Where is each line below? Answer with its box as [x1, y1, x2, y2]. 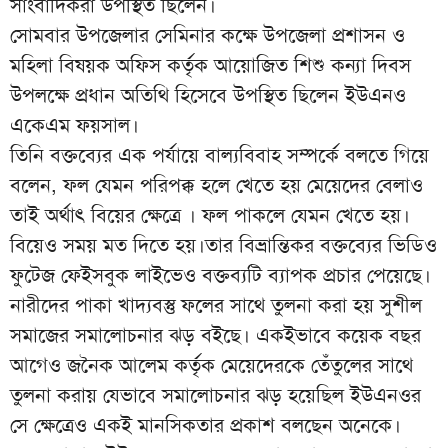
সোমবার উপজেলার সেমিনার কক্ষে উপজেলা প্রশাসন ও [10, 21, 405, 48]
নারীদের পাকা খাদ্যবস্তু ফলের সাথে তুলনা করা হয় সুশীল [10, 291, 422, 318]
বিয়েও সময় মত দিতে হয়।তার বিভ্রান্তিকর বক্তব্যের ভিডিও [10, 231, 437, 258]
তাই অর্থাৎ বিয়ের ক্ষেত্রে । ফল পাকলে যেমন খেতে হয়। [10, 201, 410, 228]
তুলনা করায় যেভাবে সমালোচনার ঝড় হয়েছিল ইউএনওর [10, 381, 421, 408]
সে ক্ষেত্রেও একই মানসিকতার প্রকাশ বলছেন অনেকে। [10, 411, 401, 438]
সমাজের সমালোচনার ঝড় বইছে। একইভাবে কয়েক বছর [10, 321, 421, 348]
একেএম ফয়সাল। [10, 111, 139, 138]
